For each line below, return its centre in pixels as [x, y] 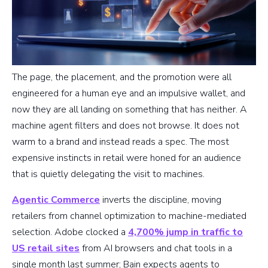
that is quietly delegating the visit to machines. [108, 174]
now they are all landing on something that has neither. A [130, 110]
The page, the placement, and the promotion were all [122, 77]
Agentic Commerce [56, 200]
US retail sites [46, 249]
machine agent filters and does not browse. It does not [126, 126]
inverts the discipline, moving [161, 200]
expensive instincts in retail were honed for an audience [127, 158]
